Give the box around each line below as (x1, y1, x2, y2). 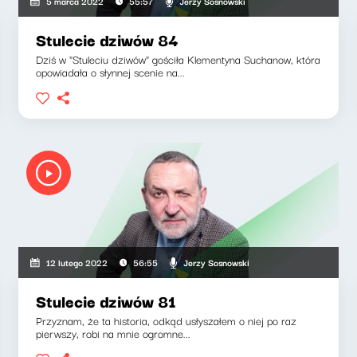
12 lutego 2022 (45, 255, 108, 269)
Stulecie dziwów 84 (36, 27, 179, 52)
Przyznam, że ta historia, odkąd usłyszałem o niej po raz (36, 312, 297, 329)
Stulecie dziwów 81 (36, 288, 177, 313)
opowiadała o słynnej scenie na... (36, 63, 186, 80)
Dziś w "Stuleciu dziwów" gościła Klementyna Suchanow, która (36, 50, 321, 68)
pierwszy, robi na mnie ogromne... (36, 324, 191, 342)
